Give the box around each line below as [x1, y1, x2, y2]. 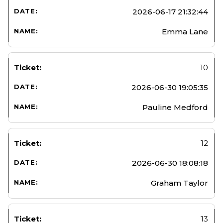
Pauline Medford [142, 102, 208, 112]
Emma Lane [162, 26, 208, 36]
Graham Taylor [151, 178, 208, 188]
